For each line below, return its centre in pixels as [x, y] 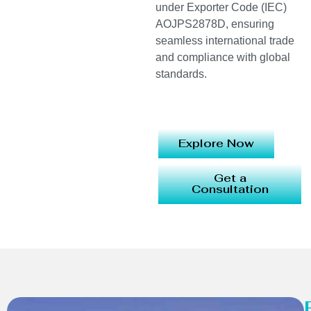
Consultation [230, 189]
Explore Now [216, 143]
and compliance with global [223, 58]
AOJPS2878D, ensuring [215, 24]
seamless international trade [225, 41]
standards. [181, 74]
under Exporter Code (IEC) [221, 8]
